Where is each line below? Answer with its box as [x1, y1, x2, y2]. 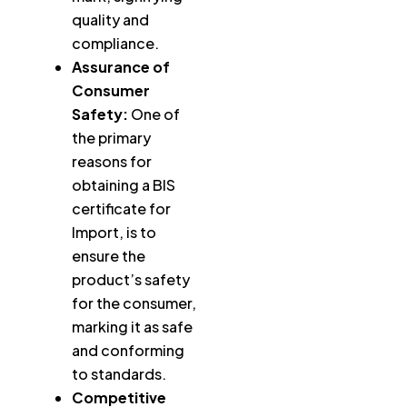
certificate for [72, 199, 171, 219]
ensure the [72, 246, 145, 266]
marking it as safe [72, 317, 193, 337]
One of [128, 104, 180, 124]
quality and [72, 10, 149, 30]
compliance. [72, 34, 159, 54]
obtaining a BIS [72, 175, 175, 195]
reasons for [72, 152, 152, 172]
